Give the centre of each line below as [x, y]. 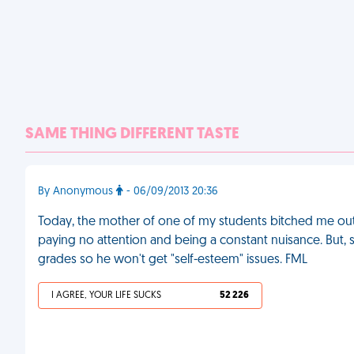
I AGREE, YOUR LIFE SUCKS [106, 296]
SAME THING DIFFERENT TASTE [132, 134]
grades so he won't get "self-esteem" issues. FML [173, 260]
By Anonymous [77, 192]
